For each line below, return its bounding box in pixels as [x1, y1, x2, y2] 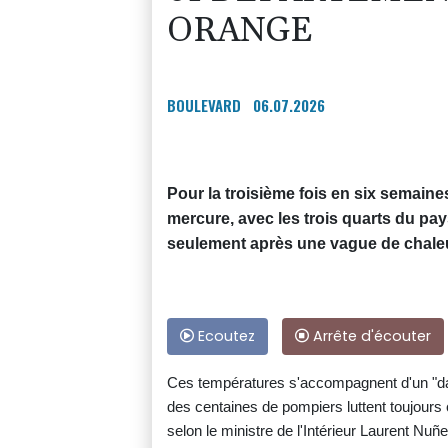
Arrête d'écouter [309, 325, 431, 346]
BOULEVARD [167, 93, 241, 116]
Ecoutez [194, 325, 255, 346]
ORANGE [167, 8, 313, 53]
